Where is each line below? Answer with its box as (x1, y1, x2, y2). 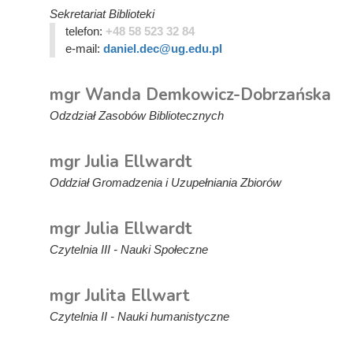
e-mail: (65, 42, 103, 55)
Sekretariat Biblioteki (50, 7, 154, 20)
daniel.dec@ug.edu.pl (102, 42, 222, 55)
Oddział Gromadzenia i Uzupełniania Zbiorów (50, 176, 281, 189)
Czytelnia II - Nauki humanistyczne (50, 310, 229, 323)
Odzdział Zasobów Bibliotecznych (50, 109, 224, 122)
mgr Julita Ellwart (50, 284, 190, 307)
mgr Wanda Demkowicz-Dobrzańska (50, 84, 331, 106)
